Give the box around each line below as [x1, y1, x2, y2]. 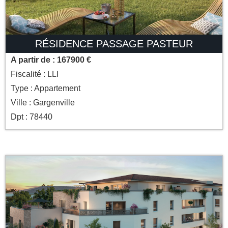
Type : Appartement [11, 84, 80, 93]
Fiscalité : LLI [11, 70, 59, 79]
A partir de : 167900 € [11, 55, 91, 65]
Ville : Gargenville [11, 98, 75, 107]
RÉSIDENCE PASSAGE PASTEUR [35, 38, 193, 50]
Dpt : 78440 [11, 112, 52, 122]
